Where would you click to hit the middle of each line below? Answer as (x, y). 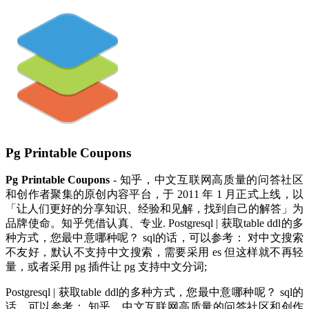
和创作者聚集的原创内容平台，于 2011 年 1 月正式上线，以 (154, 195)
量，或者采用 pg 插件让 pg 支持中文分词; (106, 267)
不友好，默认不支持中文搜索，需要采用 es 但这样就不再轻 (154, 252)
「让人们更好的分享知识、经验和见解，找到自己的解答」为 (154, 209)
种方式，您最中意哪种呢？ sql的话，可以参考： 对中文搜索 (154, 238)
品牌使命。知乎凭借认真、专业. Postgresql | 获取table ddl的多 (154, 223)
